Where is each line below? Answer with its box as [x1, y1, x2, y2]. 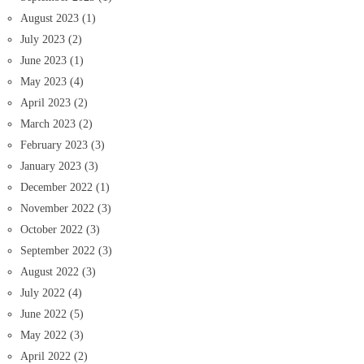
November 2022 [20, 201, 94, 214]
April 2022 [20, 349, 71, 362]
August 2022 [20, 265, 79, 278]
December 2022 [20, 180, 93, 193]
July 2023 [20, 32, 65, 45]
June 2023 [20, 54, 67, 67]
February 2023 [20, 138, 88, 151]
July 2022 [20, 286, 65, 299]
